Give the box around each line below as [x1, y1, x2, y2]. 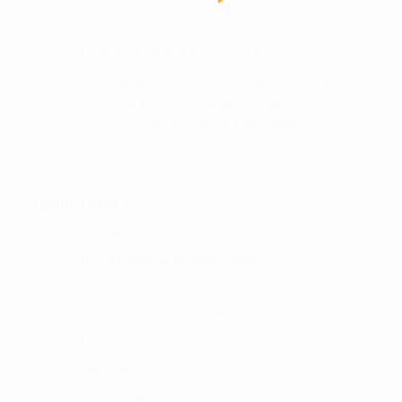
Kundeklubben [80, 226, 162, 241]
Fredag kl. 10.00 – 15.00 [80, 16, 221, 31]
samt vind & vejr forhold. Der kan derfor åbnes [80, 96, 343, 111]
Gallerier [80, 280, 129, 295]
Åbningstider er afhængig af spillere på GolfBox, [80, 75, 352, 91]
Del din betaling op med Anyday [80, 253, 260, 268]
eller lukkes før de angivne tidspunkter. [80, 117, 300, 132]
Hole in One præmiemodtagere [80, 307, 257, 322]
